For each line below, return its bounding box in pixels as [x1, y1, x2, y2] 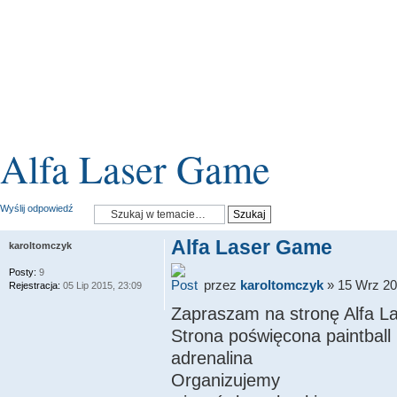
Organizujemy [170, 370, 280, 390]
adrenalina [170, 347, 253, 368]
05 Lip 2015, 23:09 [60, 280, 142, 291]
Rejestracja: [9, 280, 60, 291]
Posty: [9, 267, 36, 277]
